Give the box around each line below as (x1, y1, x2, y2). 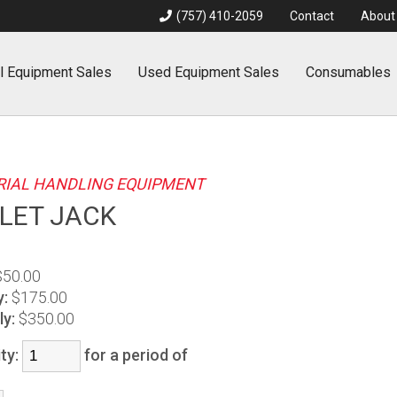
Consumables (306, 64, 392, 81)
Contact (289, 9, 334, 23)
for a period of (84, 346, 196, 364)
